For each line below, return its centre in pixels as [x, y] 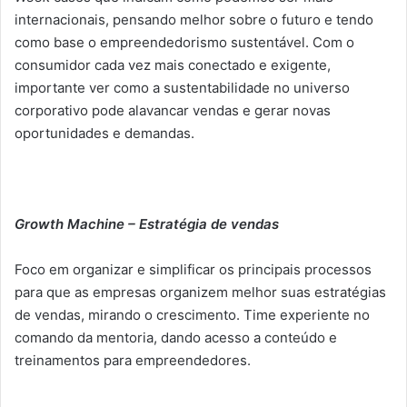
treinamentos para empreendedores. [133, 360]
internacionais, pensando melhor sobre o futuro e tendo [194, 19]
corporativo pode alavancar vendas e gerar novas [173, 110]
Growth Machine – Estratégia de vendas [147, 223]
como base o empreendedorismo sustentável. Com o [184, 42]
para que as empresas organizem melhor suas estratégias [200, 292]
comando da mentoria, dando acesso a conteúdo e [176, 337]
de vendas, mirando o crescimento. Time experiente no [192, 314]
